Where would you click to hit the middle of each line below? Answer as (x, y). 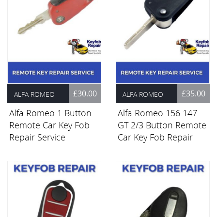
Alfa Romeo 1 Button (50, 113)
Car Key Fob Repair (155, 137)
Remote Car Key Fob (49, 125)
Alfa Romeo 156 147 (157, 113)
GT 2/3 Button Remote (162, 125)
